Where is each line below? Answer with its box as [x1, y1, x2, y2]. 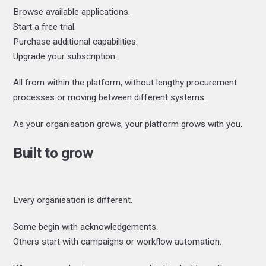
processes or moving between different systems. [13, 92, 207, 103]
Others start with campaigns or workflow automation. [13, 236, 222, 247]
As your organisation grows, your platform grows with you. [13, 119, 243, 130]
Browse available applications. [13, 6, 131, 17]
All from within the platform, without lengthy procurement [13, 77, 237, 88]
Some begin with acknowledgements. [13, 221, 159, 232]
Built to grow [13, 144, 93, 161]
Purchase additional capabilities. [13, 36, 138, 47]
